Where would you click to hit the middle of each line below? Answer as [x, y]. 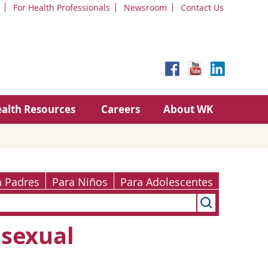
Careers [121, 109]
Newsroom [145, 7]
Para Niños [80, 182]
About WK [188, 109]
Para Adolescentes [167, 182]
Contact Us [202, 7]
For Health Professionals [62, 7]
